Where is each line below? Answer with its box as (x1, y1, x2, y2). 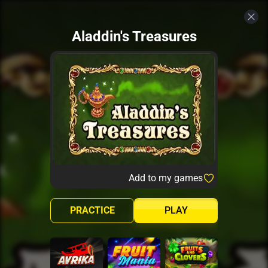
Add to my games (129, 172, 203, 184)
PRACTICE (69, 204, 115, 216)
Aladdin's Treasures (71, 28, 197, 45)
